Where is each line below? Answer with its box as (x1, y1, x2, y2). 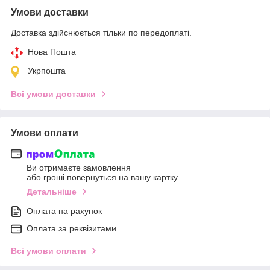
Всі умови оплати (11, 246, 86, 256)
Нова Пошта (28, 46, 76, 57)
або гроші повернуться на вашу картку (27, 172, 178, 183)
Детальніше (27, 187, 77, 197)
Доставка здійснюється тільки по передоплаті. (11, 27, 192, 37)
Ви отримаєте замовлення (27, 163, 131, 173)
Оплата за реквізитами (27, 224, 116, 234)
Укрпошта (28, 65, 66, 75)
